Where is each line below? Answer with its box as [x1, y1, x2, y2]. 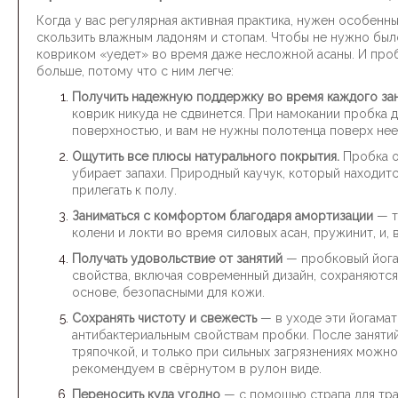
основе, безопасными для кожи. [72, 285, 265, 299]
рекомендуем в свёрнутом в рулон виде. [72, 362, 322, 376]
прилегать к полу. [72, 183, 177, 197]
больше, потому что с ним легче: [36, 64, 234, 78]
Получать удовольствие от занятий [72, 251, 286, 266]
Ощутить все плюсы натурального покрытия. [72, 149, 343, 163]
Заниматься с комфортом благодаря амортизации [72, 209, 377, 223]
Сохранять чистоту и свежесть [72, 311, 260, 325]
